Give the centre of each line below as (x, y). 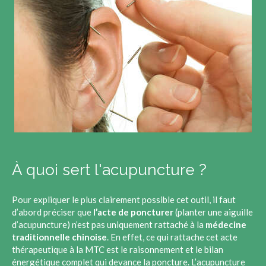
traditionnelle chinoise (59, 237)
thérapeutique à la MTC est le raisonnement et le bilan (118, 249)
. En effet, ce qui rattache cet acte (172, 237)
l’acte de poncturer (134, 212)
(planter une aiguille (214, 212)
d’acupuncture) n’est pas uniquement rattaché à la (109, 224)
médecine (226, 224)
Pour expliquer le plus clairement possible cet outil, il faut (124, 199)
